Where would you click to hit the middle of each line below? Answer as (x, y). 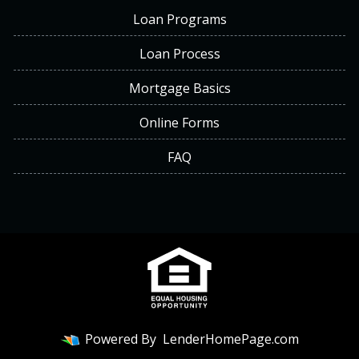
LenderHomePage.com (231, 339)
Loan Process (179, 54)
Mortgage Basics (179, 89)
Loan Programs (179, 20)
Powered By (121, 339)
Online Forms (179, 123)
